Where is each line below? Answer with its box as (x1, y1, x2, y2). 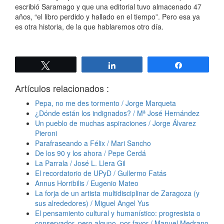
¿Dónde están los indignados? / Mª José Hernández (35, 108, 199, 118)
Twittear (56, 61, 81, 69)
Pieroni (35, 128, 57, 138)
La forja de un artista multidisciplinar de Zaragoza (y (35, 188, 199, 198)
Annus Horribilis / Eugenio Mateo (35, 178, 138, 188)
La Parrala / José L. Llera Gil (35, 158, 125, 168)
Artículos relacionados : (15, 81, 109, 95)
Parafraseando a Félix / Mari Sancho (35, 138, 151, 148)
